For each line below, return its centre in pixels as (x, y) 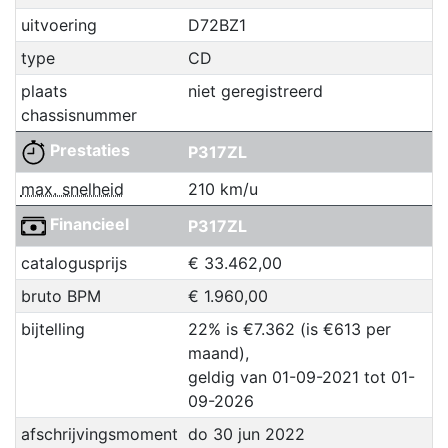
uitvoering (58, 25)
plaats (43, 91)
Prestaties (87, 150)
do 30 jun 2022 (246, 434)
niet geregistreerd (255, 91)
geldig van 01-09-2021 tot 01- (301, 377)
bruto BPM (60, 296)
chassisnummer (78, 115)
